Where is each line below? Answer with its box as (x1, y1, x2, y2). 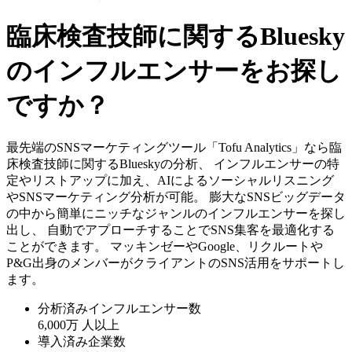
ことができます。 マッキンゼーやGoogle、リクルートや (6, 240, 323, 254)
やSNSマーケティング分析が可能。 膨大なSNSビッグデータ (6, 190, 346, 204)
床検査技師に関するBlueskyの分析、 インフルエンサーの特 (6, 157, 339, 171)
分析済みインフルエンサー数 (38, 302, 201, 316)
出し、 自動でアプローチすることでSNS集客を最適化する (6, 223, 335, 237)
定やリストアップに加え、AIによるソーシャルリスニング (6, 174, 334, 188)
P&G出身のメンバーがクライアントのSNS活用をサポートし (6, 256, 345, 270)
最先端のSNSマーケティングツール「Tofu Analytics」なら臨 (6, 141, 342, 155)
